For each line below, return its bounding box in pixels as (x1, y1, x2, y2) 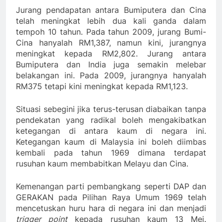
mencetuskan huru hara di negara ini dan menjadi (16, 203, 206, 214)
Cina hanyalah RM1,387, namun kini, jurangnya (16, 38, 206, 48)
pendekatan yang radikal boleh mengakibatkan (16, 115, 206, 125)
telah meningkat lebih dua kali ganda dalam (16, 16, 206, 26)
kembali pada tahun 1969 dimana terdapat (16, 148, 206, 158)
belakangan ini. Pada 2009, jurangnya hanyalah (16, 70, 206, 81)
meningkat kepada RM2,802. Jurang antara (16, 49, 206, 59)
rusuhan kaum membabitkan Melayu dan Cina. (16, 159, 188, 169)
